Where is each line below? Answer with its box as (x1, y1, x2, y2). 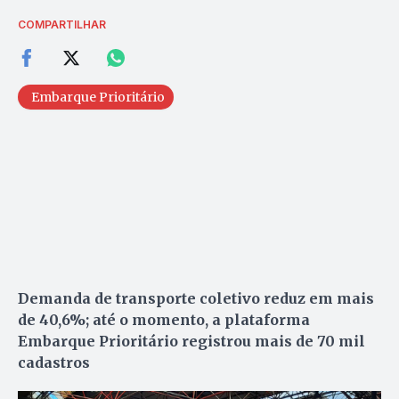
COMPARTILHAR (18, 18, 106, 32)
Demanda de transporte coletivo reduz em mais (18, 289, 374, 308)
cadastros (18, 354, 90, 372)
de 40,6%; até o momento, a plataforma (18, 311, 310, 330)
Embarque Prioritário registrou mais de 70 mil (18, 332, 365, 351)
